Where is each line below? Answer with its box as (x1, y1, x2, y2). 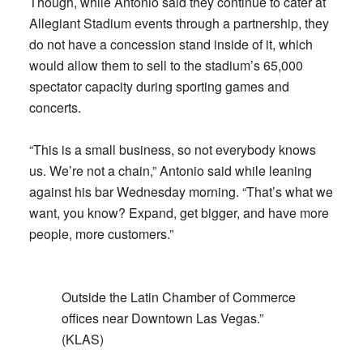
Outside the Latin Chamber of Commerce (61, 288, 296, 306)
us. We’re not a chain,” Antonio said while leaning (28, 161, 312, 180)
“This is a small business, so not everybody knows (28, 140, 316, 159)
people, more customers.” (28, 224, 173, 243)
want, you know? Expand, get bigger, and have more (28, 203, 329, 222)
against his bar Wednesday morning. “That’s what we (28, 182, 333, 201)
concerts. (28, 98, 81, 117)
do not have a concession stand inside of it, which (28, 35, 313, 53)
